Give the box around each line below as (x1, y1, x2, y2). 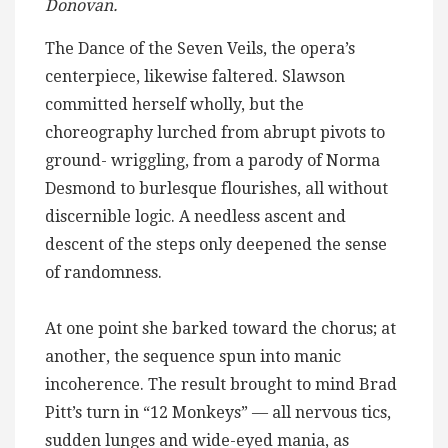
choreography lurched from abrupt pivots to (45, 123, 385, 143)
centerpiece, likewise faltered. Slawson (45, 67, 345, 87)
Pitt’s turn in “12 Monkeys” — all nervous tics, (45, 403, 391, 423)
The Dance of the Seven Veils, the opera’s (45, 39, 355, 59)
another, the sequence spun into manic (45, 347, 341, 367)
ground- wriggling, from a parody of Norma (45, 151, 380, 171)
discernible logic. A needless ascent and (45, 207, 346, 227)
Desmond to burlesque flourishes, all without (45, 179, 388, 199)
